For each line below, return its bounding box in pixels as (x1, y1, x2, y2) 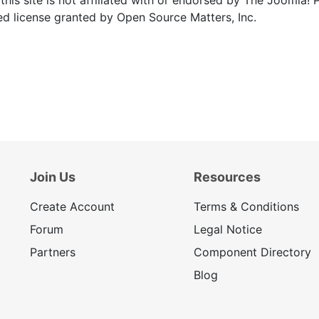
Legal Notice (193, 221, 262, 236)
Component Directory (193, 244, 311, 259)
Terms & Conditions (193, 199, 299, 214)
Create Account (30, 199, 115, 214)
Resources (193, 169, 261, 184)
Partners (30, 244, 75, 259)
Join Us (30, 169, 75, 184)
